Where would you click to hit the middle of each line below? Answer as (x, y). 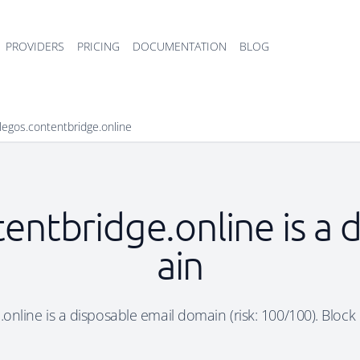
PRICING (98, 46)
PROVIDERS (35, 46)
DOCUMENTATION (180, 46)
